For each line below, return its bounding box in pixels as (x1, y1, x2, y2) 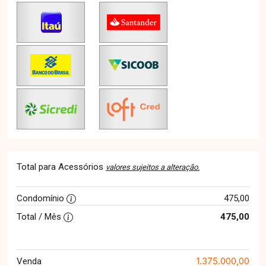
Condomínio (17, 193, 66, 204)
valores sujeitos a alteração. (106, 163, 199, 172)
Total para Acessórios (17, 161, 106, 172)
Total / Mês (17, 211, 64, 222)
